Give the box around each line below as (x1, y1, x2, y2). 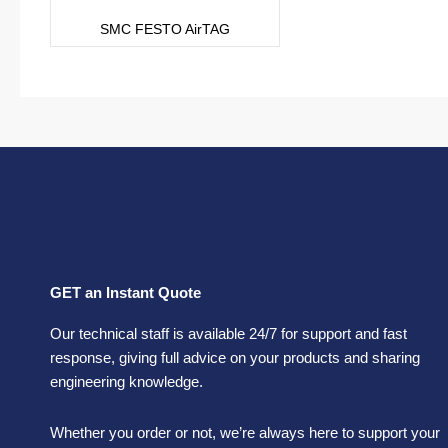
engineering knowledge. (50, 373, 207, 391)
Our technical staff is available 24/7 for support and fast (50, 325, 407, 343)
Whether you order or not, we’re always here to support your (50, 423, 440, 441)
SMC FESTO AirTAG (100, 20, 231, 37)
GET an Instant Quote (50, 284, 201, 302)
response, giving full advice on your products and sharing (50, 349, 420, 367)
